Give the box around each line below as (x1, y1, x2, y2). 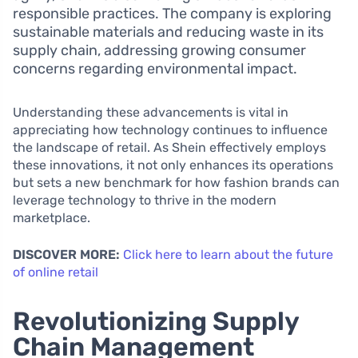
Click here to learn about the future (123, 247, 333, 263)
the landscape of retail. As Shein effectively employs (13, 140, 326, 156)
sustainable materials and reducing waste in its (13, 23, 324, 42)
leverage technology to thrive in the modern (13, 193, 276, 209)
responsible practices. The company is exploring (13, 5, 332, 23)
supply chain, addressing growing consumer (13, 42, 306, 60)
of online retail (13, 265, 98, 280)
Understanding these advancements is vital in (13, 105, 288, 121)
